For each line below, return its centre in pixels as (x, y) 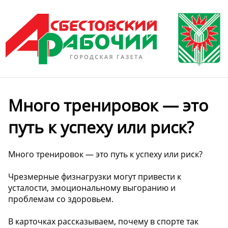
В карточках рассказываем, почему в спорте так (103, 221)
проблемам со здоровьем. (61, 199)
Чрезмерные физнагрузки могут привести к (95, 176)
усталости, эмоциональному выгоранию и (92, 188)
